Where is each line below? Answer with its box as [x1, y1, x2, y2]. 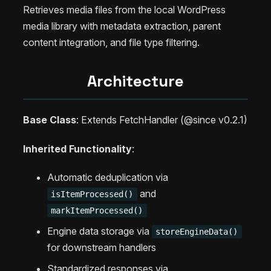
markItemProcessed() [51, 206, 143, 216]
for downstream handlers [47, 241, 156, 254]
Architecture [87, 70, 184, 91]
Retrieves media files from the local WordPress [23, 3, 226, 16]
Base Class [23, 114, 76, 126]
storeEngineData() [155, 227, 238, 237]
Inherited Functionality [23, 143, 132, 155]
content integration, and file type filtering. [23, 36, 200, 48]
